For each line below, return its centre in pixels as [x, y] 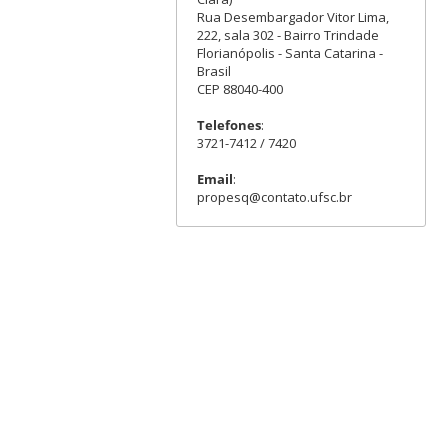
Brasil [213, 70]
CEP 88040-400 [239, 88]
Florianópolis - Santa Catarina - [289, 52]
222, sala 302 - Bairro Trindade [287, 34]
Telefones [228, 124]
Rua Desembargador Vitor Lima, [292, 16]
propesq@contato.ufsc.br [274, 196]
